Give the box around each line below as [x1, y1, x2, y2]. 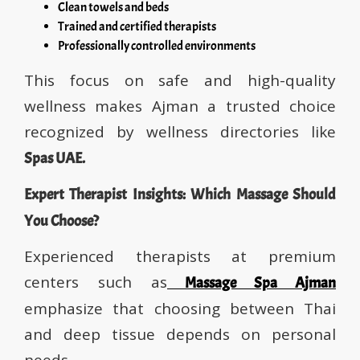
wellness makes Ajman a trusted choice [24, 96, 336, 117]
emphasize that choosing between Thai [24, 298, 336, 320]
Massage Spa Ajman [185, 273, 336, 293]
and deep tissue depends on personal [24, 324, 336, 346]
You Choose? [24, 211, 99, 231]
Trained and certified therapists [58, 18, 216, 35]
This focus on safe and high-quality [24, 70, 336, 92]
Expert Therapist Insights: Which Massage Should [24, 185, 336, 205]
